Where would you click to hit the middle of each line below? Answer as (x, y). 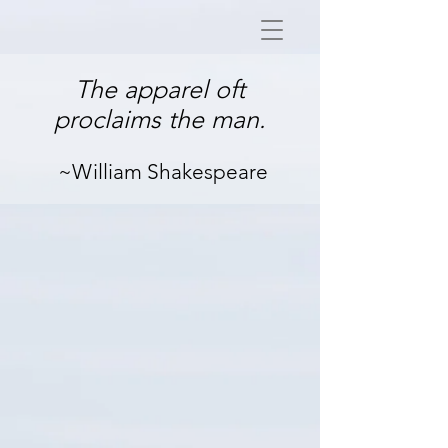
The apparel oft (160, 89)
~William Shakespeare (160, 171)
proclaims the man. (160, 119)
